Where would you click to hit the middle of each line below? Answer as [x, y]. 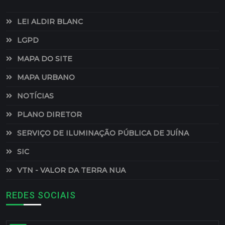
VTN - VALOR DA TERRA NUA [71, 171]
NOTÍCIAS [35, 96]
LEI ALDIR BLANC [50, 22]
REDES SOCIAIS [41, 195]
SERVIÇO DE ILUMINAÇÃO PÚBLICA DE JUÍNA [103, 133]
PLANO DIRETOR [49, 115]
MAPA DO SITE [45, 59]
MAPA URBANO [46, 78]
